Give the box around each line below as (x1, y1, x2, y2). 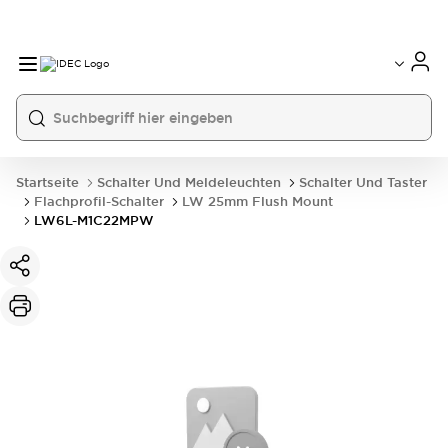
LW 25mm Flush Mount (182, 193, 333, 210)
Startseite (16, 174, 79, 191)
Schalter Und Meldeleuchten (97, 174, 281, 191)
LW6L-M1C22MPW (34, 212, 154, 229)
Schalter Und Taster (299, 174, 427, 191)
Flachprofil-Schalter (34, 193, 164, 210)
